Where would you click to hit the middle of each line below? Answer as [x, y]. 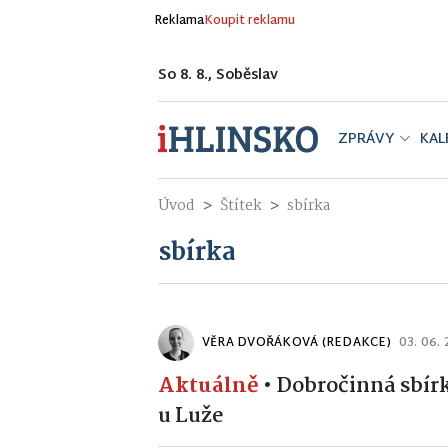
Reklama [179, 21]
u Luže [191, 416]
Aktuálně [208, 386]
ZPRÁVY [366, 139]
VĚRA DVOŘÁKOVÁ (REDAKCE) [296, 343]
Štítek [241, 206]
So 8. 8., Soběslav [218, 75]
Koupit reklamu [249, 21]
